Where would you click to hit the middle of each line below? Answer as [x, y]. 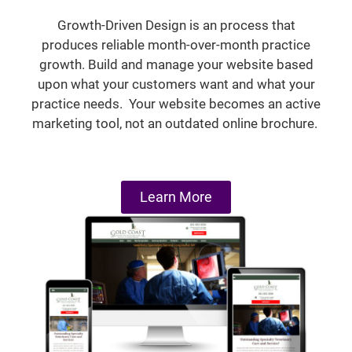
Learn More [176, 196]
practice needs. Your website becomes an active [176, 104]
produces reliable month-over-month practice [176, 45]
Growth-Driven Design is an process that [176, 26]
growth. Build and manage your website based [176, 65]
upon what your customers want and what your [176, 84]
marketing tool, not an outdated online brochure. [176, 124]
